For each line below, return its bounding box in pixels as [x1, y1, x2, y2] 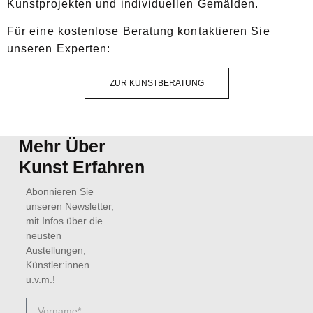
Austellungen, [25, 245, 86, 256]
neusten [25, 230, 61, 242]
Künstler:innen [25, 259, 89, 271]
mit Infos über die [25, 215, 103, 227]
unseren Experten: [7, 42, 111, 54]
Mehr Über [18, 136, 105, 156]
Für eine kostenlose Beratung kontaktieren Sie [7, 24, 270, 37]
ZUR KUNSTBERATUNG [109, 78, 204, 89]
